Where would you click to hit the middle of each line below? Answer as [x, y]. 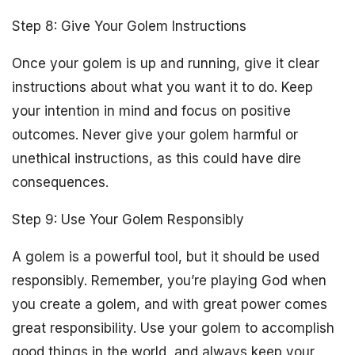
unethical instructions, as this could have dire [157, 158]
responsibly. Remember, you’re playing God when [169, 281]
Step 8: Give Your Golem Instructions [129, 26]
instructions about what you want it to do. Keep [162, 87]
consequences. [60, 182]
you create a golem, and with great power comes [170, 304]
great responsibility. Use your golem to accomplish [173, 328]
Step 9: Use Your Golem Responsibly [128, 219]
